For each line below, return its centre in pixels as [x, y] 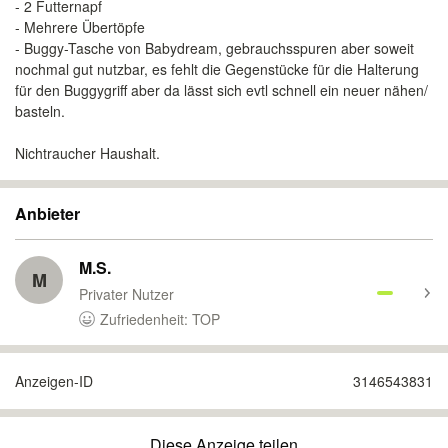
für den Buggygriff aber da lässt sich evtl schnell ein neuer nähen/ [221, 90]
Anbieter [47, 213]
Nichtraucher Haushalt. [87, 153]
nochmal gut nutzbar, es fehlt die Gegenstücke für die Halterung [217, 69]
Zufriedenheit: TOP [160, 319]
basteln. [40, 111]
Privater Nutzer [126, 294]
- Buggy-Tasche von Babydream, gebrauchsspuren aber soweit [214, 48]
